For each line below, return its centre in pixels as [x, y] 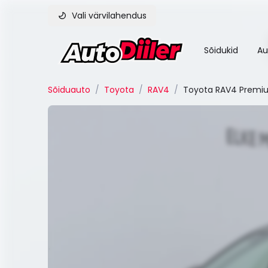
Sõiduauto [69, 90]
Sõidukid [221, 50]
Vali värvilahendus [109, 16]
